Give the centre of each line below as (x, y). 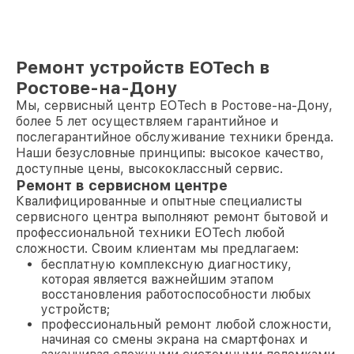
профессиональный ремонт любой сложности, (186, 324)
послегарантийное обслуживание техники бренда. (175, 137)
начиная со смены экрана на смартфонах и (174, 339)
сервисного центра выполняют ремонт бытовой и (172, 217)
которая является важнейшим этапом (157, 279)
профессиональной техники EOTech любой (150, 233)
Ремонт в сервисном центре (122, 185)
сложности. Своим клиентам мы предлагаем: (157, 249)
